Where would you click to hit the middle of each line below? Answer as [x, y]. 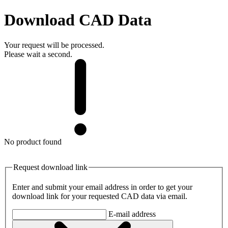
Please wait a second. [38, 54]
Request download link [50, 167]
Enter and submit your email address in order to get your [102, 187]
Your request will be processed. [54, 45]
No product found [33, 141]
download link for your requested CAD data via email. [100, 196]
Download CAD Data [78, 20]
